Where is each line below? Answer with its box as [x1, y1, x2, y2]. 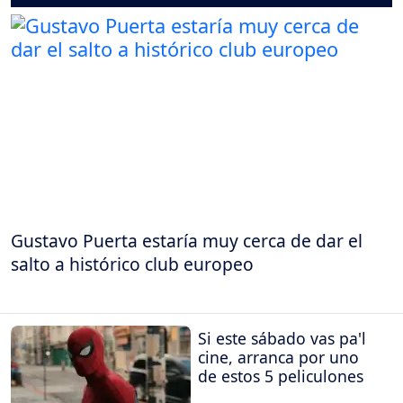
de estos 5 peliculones [198, 364, 363, 387]
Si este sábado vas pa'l [198, 327, 366, 349]
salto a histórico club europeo [11, 251, 254, 276]
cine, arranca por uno [198, 345, 359, 368]
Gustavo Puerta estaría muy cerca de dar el [11, 228, 363, 253]
